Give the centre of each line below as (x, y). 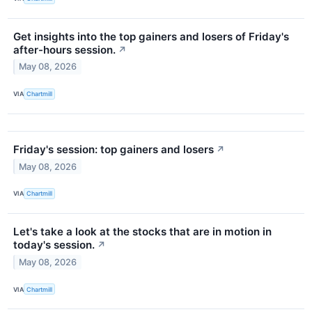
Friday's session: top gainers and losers (114, 149)
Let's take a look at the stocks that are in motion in (142, 232)
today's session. (54, 245)
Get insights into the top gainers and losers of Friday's (151, 36)
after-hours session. (64, 49)
